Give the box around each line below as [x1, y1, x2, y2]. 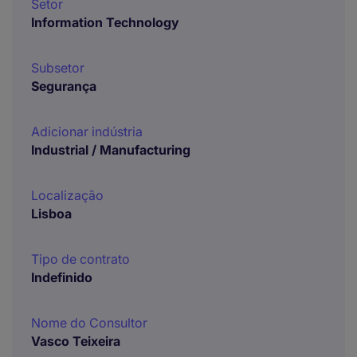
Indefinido [31, 269, 92, 285]
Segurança [31, 78, 96, 94]
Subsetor [31, 60, 84, 76]
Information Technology [31, 14, 179, 30]
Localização [31, 187, 104, 203]
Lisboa [31, 206, 72, 222]
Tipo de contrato [31, 251, 130, 267]
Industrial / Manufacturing [31, 142, 190, 158]
